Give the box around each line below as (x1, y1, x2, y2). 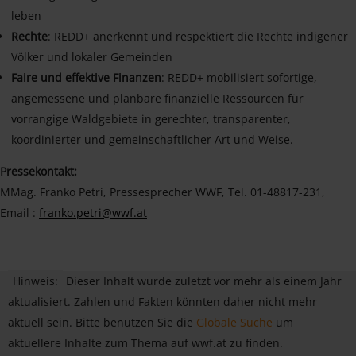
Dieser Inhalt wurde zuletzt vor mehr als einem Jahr (66, 273, 342, 288)
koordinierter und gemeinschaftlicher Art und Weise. (11, 131, 293, 147)
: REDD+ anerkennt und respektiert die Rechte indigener (48, 28, 348, 44)
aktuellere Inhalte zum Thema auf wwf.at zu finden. (8, 335, 283, 350)
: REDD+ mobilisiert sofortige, (161, 69, 317, 85)
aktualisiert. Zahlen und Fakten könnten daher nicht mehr (8, 293, 317, 309)
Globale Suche (196, 314, 273, 330)
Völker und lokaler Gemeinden (11, 48, 172, 64)
